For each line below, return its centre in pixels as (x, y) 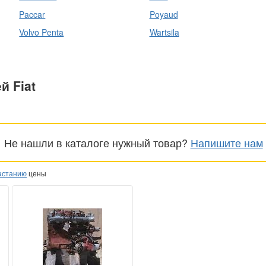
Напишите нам (227, 142)
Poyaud (164, 15)
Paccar (32, 15)
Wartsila (164, 32)
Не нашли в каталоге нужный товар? (97, 142)
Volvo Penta (42, 32)
